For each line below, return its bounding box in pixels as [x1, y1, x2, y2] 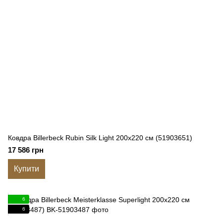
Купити [14, 165, 39, 173]
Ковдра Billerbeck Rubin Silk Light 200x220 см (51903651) [8, 134, 192, 142]
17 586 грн [8, 146, 44, 154]
